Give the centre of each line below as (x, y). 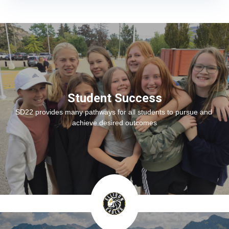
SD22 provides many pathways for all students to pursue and (113, 112)
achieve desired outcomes (114, 122)
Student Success (114, 98)
